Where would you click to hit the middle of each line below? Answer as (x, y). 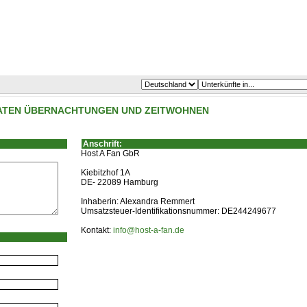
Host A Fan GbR (110, 153)
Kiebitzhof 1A (106, 173)
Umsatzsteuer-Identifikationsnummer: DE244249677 (179, 211)
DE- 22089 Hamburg (120, 182)
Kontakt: (97, 230)
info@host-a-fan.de (149, 230)
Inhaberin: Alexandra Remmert (138, 201)
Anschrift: (102, 144)
